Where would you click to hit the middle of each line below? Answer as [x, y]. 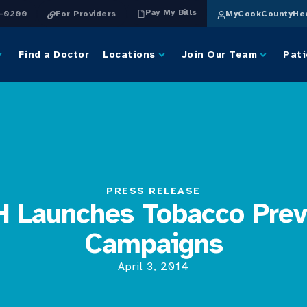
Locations [129, 54]
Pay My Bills [171, 12]
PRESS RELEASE [153, 191]
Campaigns [153, 244]
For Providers [86, 14]
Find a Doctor [53, 54]
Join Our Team [219, 54]
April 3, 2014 [153, 267]
